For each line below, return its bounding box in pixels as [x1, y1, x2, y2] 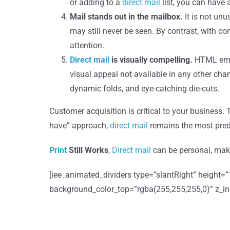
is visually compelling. [109, 55, 195, 65]
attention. [69, 41, 104, 50]
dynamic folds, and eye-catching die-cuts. [69, 84, 219, 93]
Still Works [66, 145, 108, 155]
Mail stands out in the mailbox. [69, 12, 185, 22]
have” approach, [49, 121, 110, 130]
